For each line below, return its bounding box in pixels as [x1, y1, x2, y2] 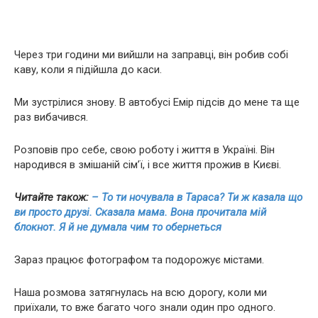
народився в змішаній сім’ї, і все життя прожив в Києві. [14, 158, 281, 171]
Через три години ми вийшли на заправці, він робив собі [14, 48, 288, 61]
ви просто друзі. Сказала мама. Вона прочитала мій [14, 206, 266, 219]
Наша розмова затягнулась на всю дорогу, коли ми [14, 286, 267, 299]
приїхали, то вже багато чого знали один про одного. [14, 301, 275, 314]
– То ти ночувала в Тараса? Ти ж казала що [92, 191, 302, 204]
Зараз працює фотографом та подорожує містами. [14, 253, 264, 266]
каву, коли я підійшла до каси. [14, 63, 162, 76]
